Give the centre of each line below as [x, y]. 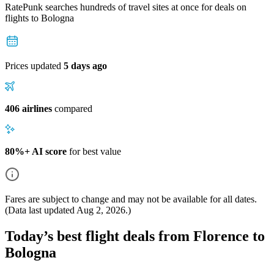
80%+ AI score [36, 151]
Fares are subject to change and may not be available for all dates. [131, 199]
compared [72, 108]
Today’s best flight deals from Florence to [135, 236]
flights [18, 18]
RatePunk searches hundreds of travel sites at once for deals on [126, 7]
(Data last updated [41, 210]
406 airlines [28, 108]
